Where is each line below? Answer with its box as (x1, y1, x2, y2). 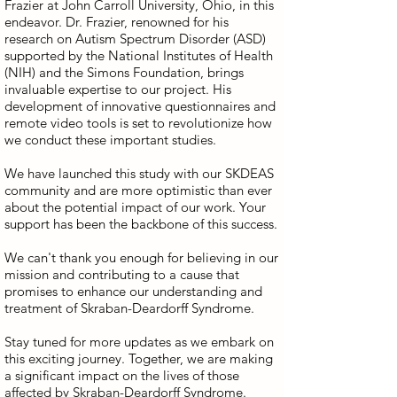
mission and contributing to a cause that (4, 266, 239, 283)
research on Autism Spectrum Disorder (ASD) (4, 30, 266, 47)
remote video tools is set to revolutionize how (4, 114, 272, 131)
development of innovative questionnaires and (4, 97, 276, 114)
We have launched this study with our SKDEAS (4, 165, 274, 182)
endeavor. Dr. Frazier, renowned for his (4, 13, 229, 30)
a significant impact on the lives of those (4, 367, 239, 384)
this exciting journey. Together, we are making (4, 350, 273, 367)
